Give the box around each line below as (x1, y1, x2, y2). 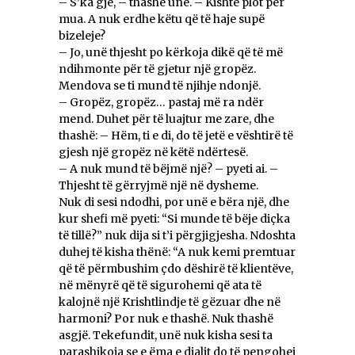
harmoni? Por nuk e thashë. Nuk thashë (59, 311, 273, 326)
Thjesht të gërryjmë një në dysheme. (59, 178, 258, 193)
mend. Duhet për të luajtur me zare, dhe (59, 112, 274, 127)
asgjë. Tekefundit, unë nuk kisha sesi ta (59, 328, 273, 343)
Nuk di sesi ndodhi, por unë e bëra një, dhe (59, 195, 289, 210)
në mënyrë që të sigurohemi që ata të (59, 278, 261, 293)
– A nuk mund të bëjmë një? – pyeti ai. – (59, 162, 278, 177)
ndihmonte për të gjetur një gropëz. (59, 62, 256, 77)
